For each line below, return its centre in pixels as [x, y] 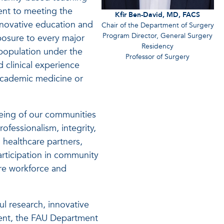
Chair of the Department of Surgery [157, 25]
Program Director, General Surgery [158, 36]
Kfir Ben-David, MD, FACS [158, 15]
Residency [158, 46]
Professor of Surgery [158, 57]
